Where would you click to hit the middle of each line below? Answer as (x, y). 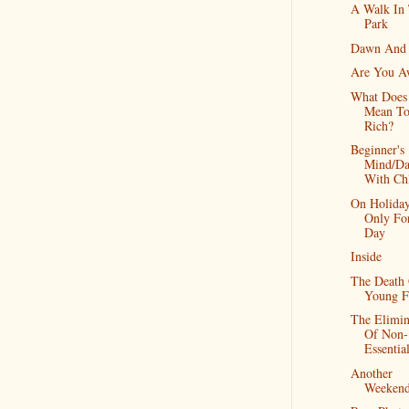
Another (371, 372)
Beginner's (377, 149)
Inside (366, 256)
